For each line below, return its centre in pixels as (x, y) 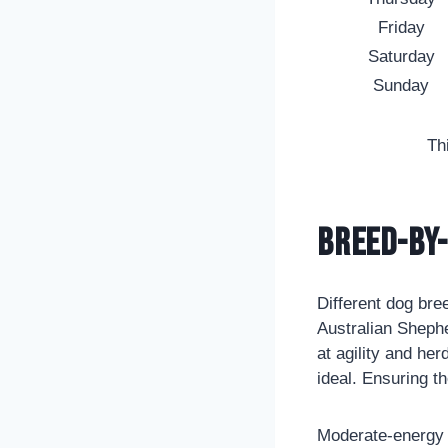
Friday (401, 27)
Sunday (401, 85)
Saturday (401, 56)
